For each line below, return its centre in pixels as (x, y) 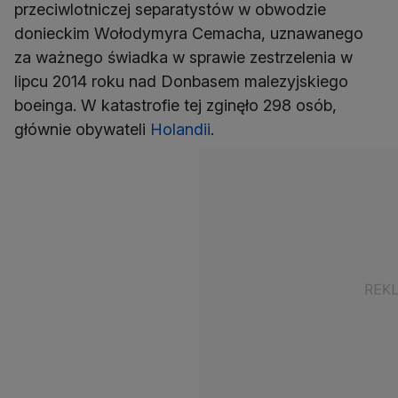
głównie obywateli (82, 129)
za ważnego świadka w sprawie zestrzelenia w (183, 57)
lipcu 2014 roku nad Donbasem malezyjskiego (181, 81)
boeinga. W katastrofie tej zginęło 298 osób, (175, 105)
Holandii (180, 129)
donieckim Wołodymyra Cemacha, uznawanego (189, 33)
